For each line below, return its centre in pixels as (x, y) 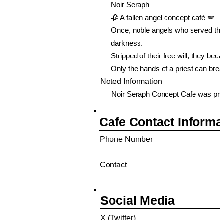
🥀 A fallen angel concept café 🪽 (163, 17)
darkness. (127, 43)
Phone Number (126, 139)
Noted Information (131, 81)
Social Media (137, 200)
